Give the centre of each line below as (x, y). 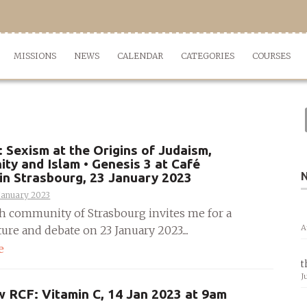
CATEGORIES (208, 56)
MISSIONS (35, 56)
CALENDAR (140, 56)
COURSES (271, 56)
